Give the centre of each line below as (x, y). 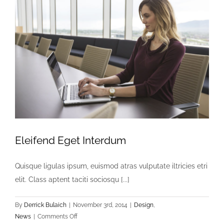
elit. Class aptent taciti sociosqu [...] (72, 180)
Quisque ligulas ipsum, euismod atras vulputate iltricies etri (111, 166)
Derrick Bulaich (45, 205)
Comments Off (57, 217)
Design (144, 205)
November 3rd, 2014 (100, 205)
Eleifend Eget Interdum (70, 140)
